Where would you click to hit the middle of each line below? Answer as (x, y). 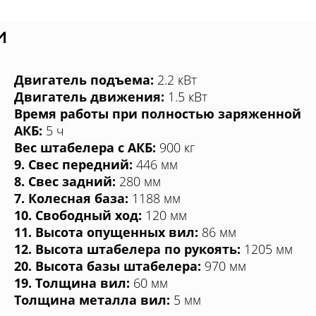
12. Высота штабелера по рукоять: (127, 249)
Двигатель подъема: (84, 79)
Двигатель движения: (89, 96)
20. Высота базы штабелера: (108, 266)
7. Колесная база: (71, 198)
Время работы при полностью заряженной (158, 113)
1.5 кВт (186, 96)
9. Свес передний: (73, 164)
